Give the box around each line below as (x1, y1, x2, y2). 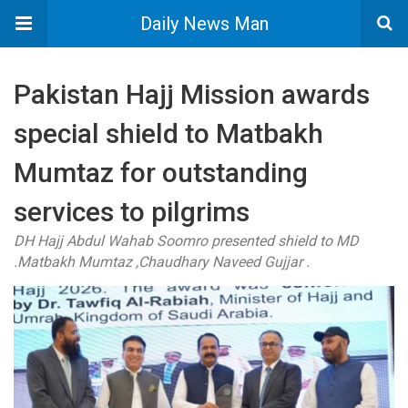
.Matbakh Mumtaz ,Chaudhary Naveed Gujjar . (14, 253, 310, 270)
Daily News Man (139, 13, 269, 35)
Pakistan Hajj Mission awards (14, 78, 370, 110)
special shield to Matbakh (14, 117, 323, 149)
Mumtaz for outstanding (14, 157, 308, 189)
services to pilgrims (14, 196, 250, 228)
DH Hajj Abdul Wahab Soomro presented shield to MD (14, 232, 359, 250)
